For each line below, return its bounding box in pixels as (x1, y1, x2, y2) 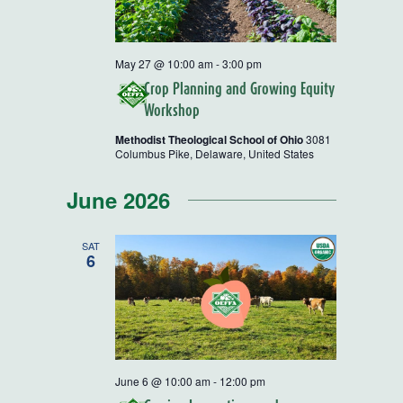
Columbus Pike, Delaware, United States (115, 146, 314, 162)
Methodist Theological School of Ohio (115, 131, 306, 148)
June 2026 (67, 184, 170, 216)
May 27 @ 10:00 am (115, 56, 213, 72)
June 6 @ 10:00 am (115, 372, 210, 389)
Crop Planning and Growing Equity (144, 79, 335, 99)
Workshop (144, 101, 200, 121)
